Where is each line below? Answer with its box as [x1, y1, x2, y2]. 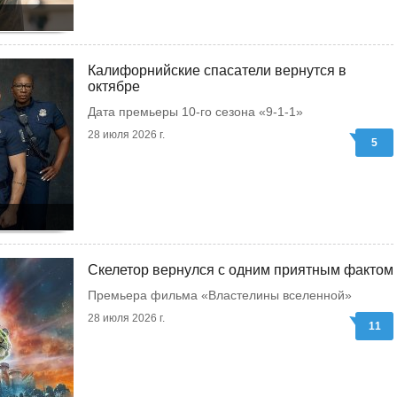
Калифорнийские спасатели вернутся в [88, 63, 346, 78]
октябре [88, 79, 140, 94]
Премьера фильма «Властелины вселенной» [88, 288, 352, 302]
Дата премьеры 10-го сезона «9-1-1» [88, 105, 303, 119]
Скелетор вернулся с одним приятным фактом [88, 262, 393, 277]
